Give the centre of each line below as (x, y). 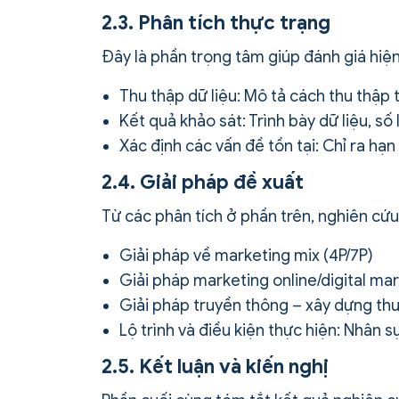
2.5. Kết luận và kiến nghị (215, 367)
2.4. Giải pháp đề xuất (203, 183)
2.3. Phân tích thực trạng (216, 23)
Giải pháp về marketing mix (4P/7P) (246, 256)
